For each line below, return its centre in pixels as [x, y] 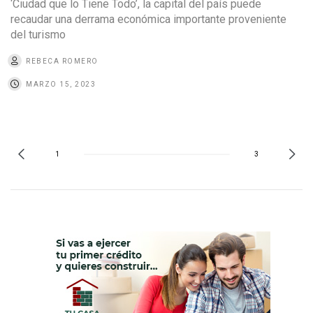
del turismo [38, 34]
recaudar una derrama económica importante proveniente [148, 19]
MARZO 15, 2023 [61, 84]
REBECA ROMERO [62, 61]
